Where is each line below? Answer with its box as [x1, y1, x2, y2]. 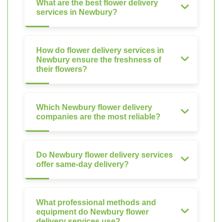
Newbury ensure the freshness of [36, 55, 161, 64]
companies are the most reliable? [36, 112, 161, 121]
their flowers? [36, 64, 87, 73]
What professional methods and [36, 198, 156, 207]
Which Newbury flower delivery [36, 103, 152, 111]
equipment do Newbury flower [36, 207, 149, 216]
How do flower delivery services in [36, 46, 164, 55]
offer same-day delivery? [36, 160, 129, 168]
